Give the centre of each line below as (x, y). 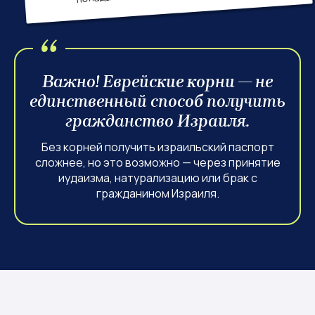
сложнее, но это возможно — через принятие (157, 162)
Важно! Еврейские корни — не (157, 82)
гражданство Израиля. (157, 121)
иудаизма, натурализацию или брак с (157, 178)
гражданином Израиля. (157, 193)
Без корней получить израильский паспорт (157, 147)
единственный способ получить (157, 101)
